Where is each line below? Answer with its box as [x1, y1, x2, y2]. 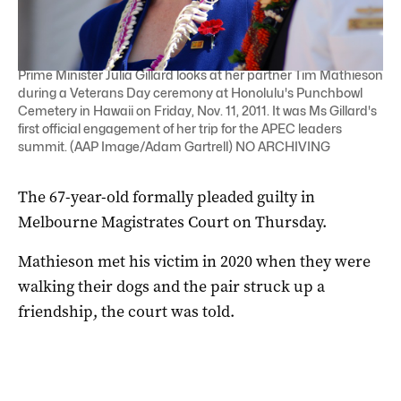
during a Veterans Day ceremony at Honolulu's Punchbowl [18, 84, 363, 100]
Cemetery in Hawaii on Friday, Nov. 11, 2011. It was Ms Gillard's [18, 102, 377, 118]
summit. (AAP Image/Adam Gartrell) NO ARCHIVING [18, 138, 330, 154]
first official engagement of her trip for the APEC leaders [18, 120, 342, 136]
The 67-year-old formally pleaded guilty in [18, 185, 315, 208]
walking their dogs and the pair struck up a [18, 275, 325, 297]
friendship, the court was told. [18, 300, 235, 322]
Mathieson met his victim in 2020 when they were [18, 250, 371, 272]
